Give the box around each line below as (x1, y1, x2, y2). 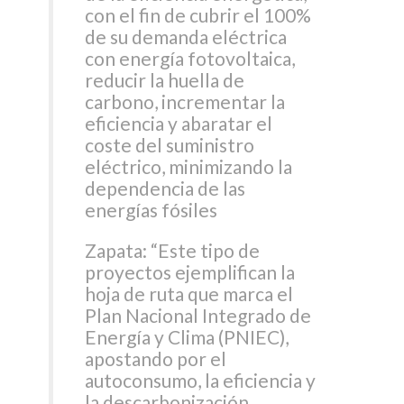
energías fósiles (85, 197, 218, 221)
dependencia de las (85, 176, 246, 199)
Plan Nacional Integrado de (85, 303, 312, 326)
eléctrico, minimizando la (85, 154, 293, 178)
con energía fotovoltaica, (85, 46, 296, 69)
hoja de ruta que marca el (85, 281, 294, 305)
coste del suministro (85, 133, 255, 156)
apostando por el (85, 346, 227, 370)
